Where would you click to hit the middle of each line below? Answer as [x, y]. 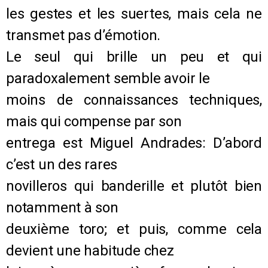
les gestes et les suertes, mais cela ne [134, 13]
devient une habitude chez [90, 250]
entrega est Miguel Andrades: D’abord [134, 143]
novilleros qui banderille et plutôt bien [134, 186]
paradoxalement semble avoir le [108, 78]
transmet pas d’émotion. [83, 35]
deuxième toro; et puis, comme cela [134, 229]
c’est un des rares [62, 164]
